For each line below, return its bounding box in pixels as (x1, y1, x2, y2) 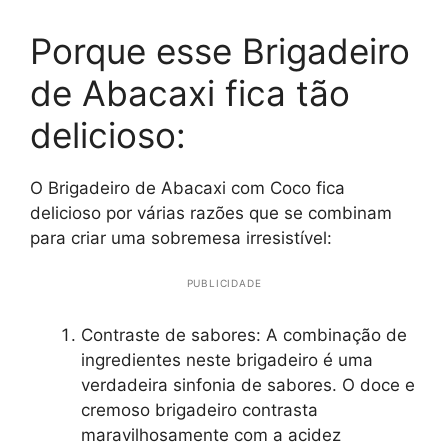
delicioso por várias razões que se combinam (30, 202, 392, 223)
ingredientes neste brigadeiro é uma (81, 349, 373, 370)
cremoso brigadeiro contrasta (81, 399, 318, 420)
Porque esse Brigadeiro (30, 29, 410, 72)
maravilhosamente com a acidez (81, 424, 341, 445)
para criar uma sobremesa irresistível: (30, 227, 332, 248)
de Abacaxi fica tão (30, 71, 350, 114)
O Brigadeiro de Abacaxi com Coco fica (30, 177, 345, 198)
